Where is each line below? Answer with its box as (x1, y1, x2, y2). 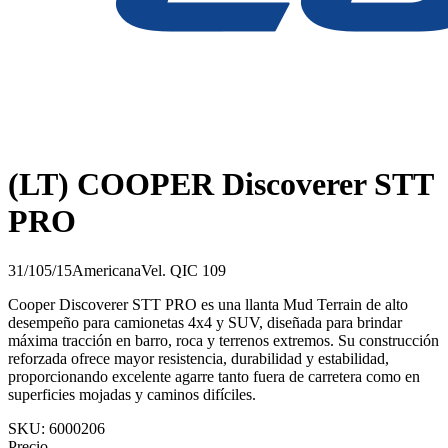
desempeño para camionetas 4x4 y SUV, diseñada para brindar (8, 313, 402, 331)
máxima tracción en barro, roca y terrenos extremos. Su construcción (8, 331, 439, 349)
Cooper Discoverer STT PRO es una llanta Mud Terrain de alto (8, 295, 408, 313)
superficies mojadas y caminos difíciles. (8, 385, 256, 403)
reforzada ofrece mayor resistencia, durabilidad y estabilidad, (8, 349, 389, 367)
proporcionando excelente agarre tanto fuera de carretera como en (8, 367, 420, 385)
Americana (72, 261, 141, 279)
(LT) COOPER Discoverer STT (8, 166, 433, 203)
